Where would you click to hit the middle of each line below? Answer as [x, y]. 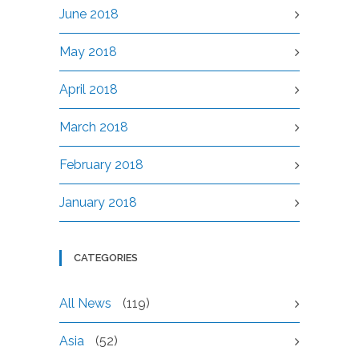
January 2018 [98, 203]
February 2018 [101, 165]
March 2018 [94, 127]
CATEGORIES [106, 258]
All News [85, 304]
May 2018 [88, 52]
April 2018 [89, 90]
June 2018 [89, 14]
